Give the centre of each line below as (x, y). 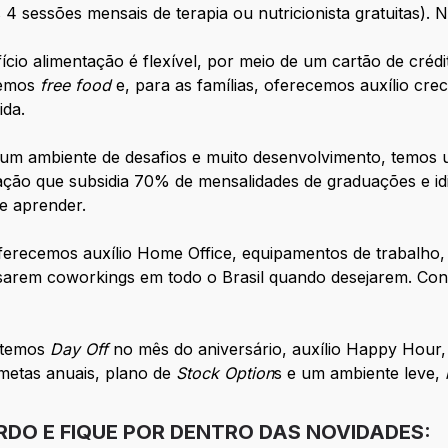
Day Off (77, 349)
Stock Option (225, 373)
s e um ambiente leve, (360, 373)
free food (76, 85)
